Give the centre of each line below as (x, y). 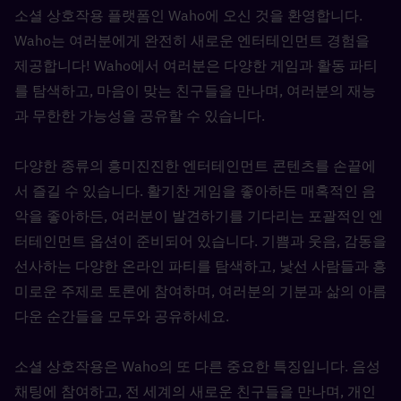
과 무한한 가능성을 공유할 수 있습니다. (140, 115)
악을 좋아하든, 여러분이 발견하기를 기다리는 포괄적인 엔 (199, 216)
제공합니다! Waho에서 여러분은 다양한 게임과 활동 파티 (196, 65)
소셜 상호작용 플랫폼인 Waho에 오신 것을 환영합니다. (188, 15)
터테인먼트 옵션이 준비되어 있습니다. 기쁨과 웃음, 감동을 (200, 241)
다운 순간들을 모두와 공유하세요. (122, 316)
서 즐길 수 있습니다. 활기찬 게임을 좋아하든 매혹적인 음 (195, 191)
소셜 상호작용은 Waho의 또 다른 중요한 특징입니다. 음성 (197, 366)
